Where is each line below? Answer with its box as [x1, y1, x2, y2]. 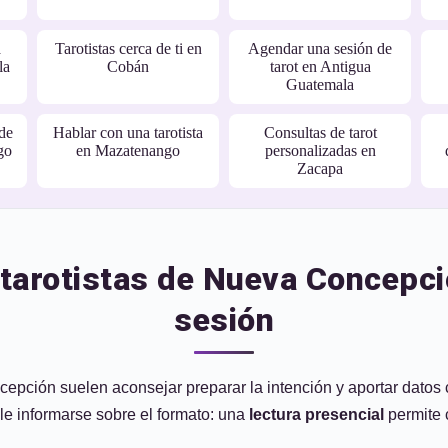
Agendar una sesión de [248, 40, 392, 57]
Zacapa [297, 160, 343, 177]
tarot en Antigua [269, 58, 371, 75]
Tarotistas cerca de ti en [54, 40, 202, 57]
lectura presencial [249, 406, 384, 423]
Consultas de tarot [263, 124, 377, 141]
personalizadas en [264, 142, 376, 159]
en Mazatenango [76, 142, 180, 159]
